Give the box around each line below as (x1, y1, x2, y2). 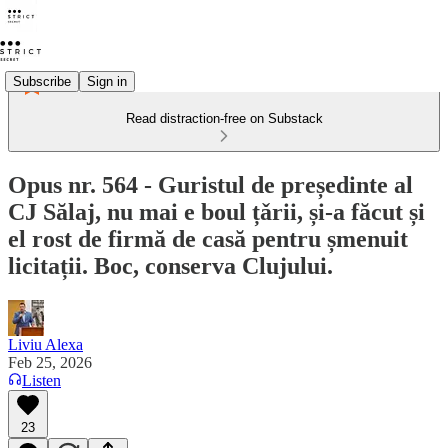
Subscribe (13, 73, 71, 89)
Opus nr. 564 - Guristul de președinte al (8, 171, 413, 198)
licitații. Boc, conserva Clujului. (8, 252, 333, 279)
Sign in (87, 73, 127, 89)
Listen (22, 371, 61, 389)
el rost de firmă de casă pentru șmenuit (8, 225, 408, 252)
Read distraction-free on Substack (125, 111, 323, 126)
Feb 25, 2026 (8, 353, 92, 371)
